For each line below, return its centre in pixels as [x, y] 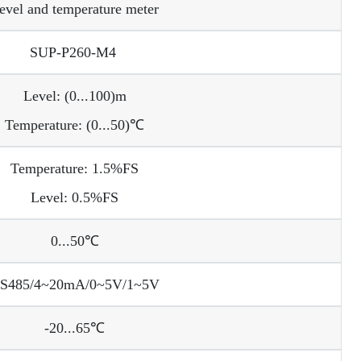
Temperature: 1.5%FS [75, 168]
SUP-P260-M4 [75, 52]
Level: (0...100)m [75, 95]
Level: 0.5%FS [75, 197]
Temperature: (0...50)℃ [75, 124]
